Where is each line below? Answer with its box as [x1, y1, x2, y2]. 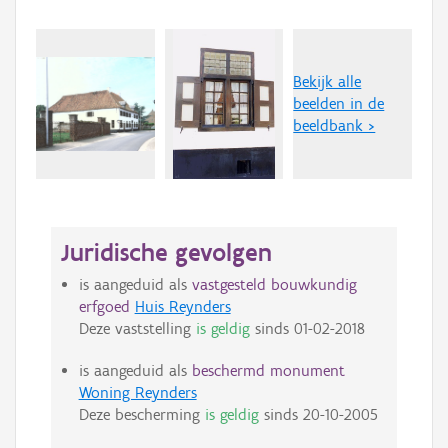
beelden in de [293, 94, 385, 114]
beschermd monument [191, 361, 345, 381]
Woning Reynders [78, 383, 197, 403]
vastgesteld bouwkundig [191, 275, 357, 295]
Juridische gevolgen [61, 237, 272, 268]
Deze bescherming [78, 405, 205, 425]
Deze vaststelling [78, 319, 196, 339]
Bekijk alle [293, 72, 362, 92]
